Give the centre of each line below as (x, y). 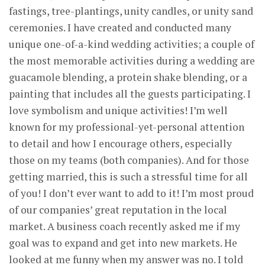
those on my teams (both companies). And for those (129, 160)
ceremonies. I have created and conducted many (120, 27)
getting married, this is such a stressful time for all (128, 176)
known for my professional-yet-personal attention (127, 127)
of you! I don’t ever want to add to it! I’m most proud (131, 193)
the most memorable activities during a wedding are (132, 60)
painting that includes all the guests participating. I (130, 93)
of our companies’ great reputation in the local (118, 209)
